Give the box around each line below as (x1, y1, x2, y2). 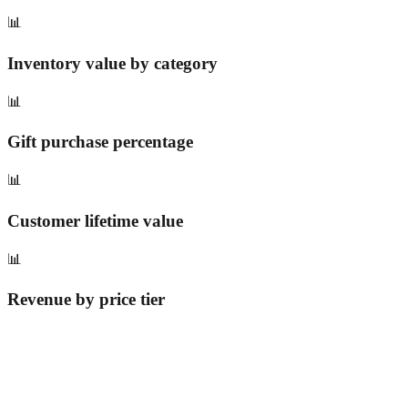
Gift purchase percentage (7, 132, 193, 152)
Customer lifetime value (7, 210, 183, 230)
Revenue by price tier (7, 290, 165, 310)
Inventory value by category (7, 53, 218, 73)
